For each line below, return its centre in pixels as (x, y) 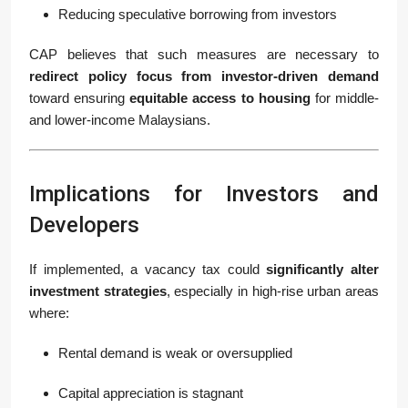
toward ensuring (80, 98)
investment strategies (98, 291)
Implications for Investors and (204, 194)
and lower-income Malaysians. (120, 120)
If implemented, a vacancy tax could (148, 269)
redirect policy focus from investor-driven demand (204, 76)
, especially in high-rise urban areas (273, 291)
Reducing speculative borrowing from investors (198, 14)
